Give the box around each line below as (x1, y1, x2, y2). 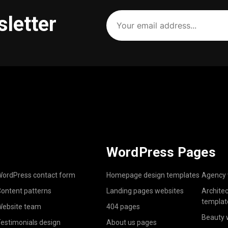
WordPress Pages (106, 144, 216, 160)
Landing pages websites (106, 186, 184, 195)
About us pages (106, 218, 157, 226)
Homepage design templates (106, 170, 199, 179)
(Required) (107, 34, 141, 43)
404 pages (106, 202, 140, 211)
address (105, 24, 138, 35)
